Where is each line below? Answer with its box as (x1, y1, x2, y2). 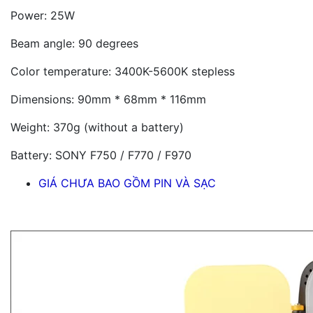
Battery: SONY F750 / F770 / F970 (10, 147, 191, 162)
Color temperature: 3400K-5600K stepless (10, 64, 235, 78)
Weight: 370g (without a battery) (10, 119, 184, 134)
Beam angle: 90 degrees (10, 36, 138, 50)
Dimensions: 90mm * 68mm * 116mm (10, 92, 206, 106)
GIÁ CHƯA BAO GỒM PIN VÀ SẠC (38, 175, 216, 190)
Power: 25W (10, 8, 75, 22)
